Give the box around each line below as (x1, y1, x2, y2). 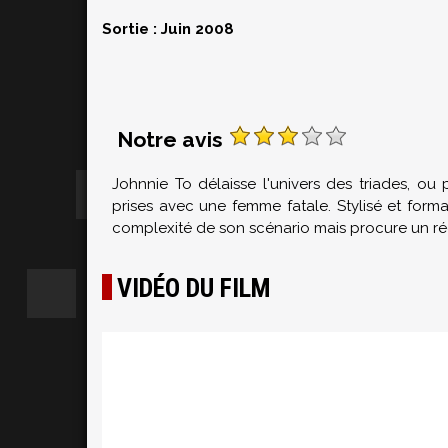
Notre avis (117, 127, 228, 152)
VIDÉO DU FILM (117, 273, 271, 303)
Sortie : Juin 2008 (102, 20, 234, 38)
